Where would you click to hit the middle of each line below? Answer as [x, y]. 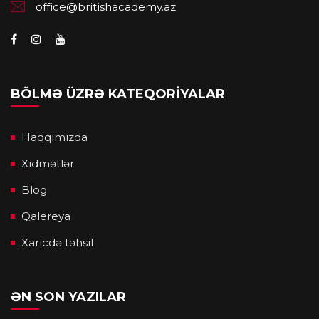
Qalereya [46, 216]
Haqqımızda [54, 137]
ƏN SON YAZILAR [68, 297]
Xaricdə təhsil [57, 242]
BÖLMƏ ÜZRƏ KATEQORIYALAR [118, 94]
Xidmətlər [48, 163]
